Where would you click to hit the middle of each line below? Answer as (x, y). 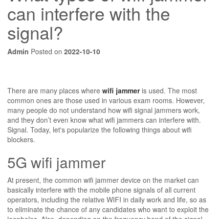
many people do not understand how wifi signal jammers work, (104, 110)
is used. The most (168, 90)
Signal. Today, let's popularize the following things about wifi (99, 130)
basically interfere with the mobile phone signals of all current (101, 190)
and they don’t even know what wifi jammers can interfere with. (104, 120)
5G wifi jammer (56, 162)
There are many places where (55, 90)
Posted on (46, 51)
